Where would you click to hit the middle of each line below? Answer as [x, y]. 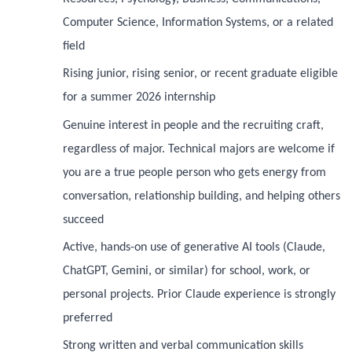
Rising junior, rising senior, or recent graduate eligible [200, 74]
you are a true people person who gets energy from [194, 172]
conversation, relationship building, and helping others [202, 196]
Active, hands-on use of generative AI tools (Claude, [194, 248]
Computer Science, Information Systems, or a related [198, 23]
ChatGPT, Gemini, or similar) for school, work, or [187, 271]
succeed [83, 220]
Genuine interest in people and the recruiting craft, [193, 125]
